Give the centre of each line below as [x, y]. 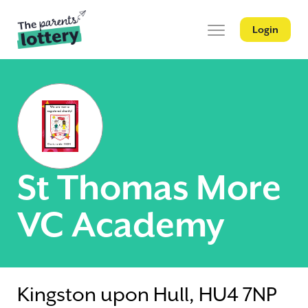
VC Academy [121, 225]
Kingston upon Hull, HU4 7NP [147, 295]
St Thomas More [149, 188]
